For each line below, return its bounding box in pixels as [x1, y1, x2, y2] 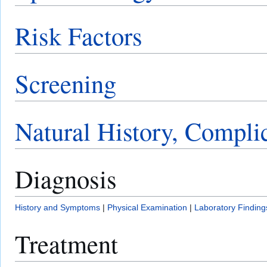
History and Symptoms [15, 203, 100, 213]
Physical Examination [107, 203, 187, 213]
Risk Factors [15, 18, 142, 53]
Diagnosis [15, 162, 117, 196]
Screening [15, 66, 116, 101]
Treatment [15, 226, 118, 261]
